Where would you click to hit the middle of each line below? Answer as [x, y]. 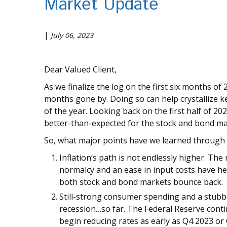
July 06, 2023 [72, 35]
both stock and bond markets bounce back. [141, 182]
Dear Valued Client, [80, 70]
